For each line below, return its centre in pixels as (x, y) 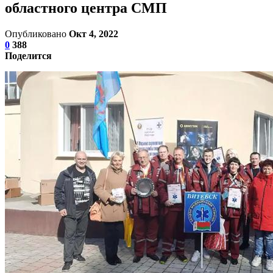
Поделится (28, 55)
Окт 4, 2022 (94, 34)
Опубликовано (37, 34)
